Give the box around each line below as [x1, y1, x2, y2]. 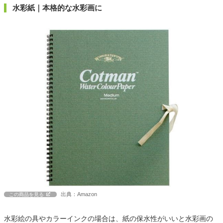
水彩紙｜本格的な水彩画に [12, 3, 102, 12]
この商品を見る [9, 191, 44, 197]
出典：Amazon [61, 191, 97, 197]
